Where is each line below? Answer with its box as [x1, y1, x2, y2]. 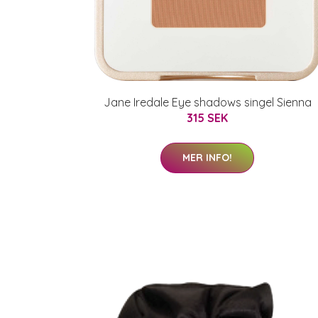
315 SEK [187, 111, 228, 125]
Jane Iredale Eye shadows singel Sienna [103, 95, 312, 109]
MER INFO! [182, 151, 232, 164]
